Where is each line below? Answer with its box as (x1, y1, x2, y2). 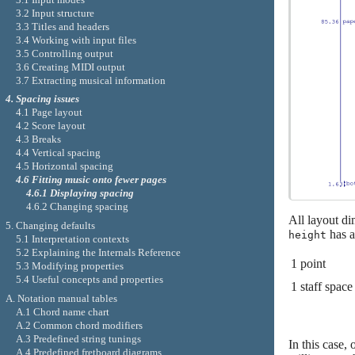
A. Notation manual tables (5, 292, 117, 304)
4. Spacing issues (5, 93, 79, 105)
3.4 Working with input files (15, 33, 136, 46)
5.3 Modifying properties (15, 260, 124, 273)
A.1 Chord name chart (15, 305, 109, 318)
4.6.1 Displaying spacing (26, 187, 135, 200)
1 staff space (291, 279, 353, 293)
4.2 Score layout (15, 120, 86, 132)
